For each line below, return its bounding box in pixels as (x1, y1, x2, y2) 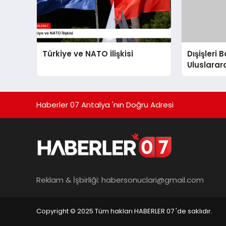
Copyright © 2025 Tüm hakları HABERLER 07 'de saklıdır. (36, 206, 212, 216)
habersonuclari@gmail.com (101, 175, 204, 186)
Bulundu (187, 70, 220, 81)
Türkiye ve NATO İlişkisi (42, 48, 134, 59)
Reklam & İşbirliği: (36, 175, 101, 186)
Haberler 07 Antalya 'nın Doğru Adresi (36, 99, 174, 110)
